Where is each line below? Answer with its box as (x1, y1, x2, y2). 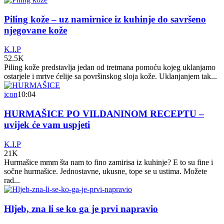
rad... (4, 175, 20, 184)
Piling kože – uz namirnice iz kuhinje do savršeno (4, 13, 206, 24)
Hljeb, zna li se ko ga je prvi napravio (4, 203, 158, 214)
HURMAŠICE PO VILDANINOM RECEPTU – (4, 108, 204, 119)
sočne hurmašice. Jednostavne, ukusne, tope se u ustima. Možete (4, 166, 207, 175)
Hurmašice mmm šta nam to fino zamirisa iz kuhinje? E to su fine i (4, 157, 213, 166)
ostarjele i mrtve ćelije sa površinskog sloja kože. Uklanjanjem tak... (4, 72, 217, 81)
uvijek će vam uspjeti (4, 119, 90, 130)
